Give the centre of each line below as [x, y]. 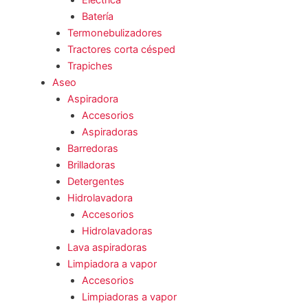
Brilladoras [91, 165]
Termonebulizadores [114, 33]
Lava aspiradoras [107, 248]
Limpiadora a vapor [112, 264]
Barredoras [92, 149]
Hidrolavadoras [118, 231]
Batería [98, 17]
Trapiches [90, 66]
